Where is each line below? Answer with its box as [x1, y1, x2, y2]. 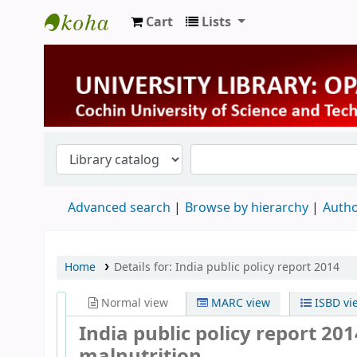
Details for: [113, 258, 175, 276]
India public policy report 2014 [175, 258, 339, 276]
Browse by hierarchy [185, 198, 308, 218]
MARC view [208, 294, 271, 312]
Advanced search [68, 198, 171, 218]
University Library [45, 38, 174, 61]
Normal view [98, 294, 168, 312]
